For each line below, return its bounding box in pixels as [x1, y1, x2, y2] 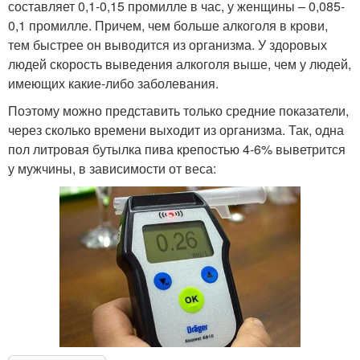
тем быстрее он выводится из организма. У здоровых [8, 35, 327, 54]
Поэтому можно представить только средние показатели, [8, 101, 349, 120]
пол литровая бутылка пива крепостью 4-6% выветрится [8, 140, 346, 158]
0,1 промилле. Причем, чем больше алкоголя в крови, [8, 16, 328, 35]
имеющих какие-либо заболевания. [8, 74, 219, 92]
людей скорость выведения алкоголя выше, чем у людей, [8, 55, 351, 73]
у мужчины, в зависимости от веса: [8, 159, 216, 178]
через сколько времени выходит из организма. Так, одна [8, 121, 344, 139]
